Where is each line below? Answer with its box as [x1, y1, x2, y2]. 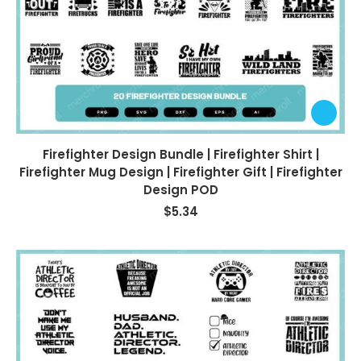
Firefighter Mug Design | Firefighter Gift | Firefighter [19, 163, 342, 180]
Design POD [143, 180, 218, 198]
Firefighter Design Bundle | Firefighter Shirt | [42, 145, 319, 163]
